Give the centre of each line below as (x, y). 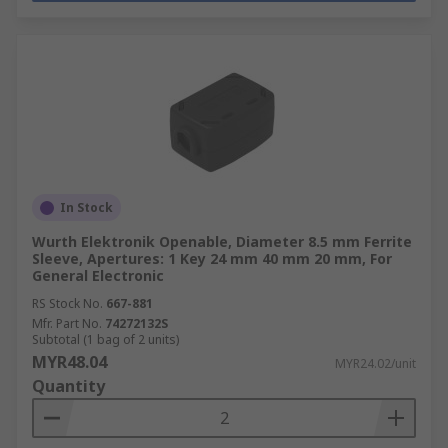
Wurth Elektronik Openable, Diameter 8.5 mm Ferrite (222, 241)
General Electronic (98, 275)
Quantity (68, 386)
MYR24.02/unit (375, 363)
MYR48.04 (69, 362)
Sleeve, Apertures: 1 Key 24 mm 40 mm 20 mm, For (212, 258)
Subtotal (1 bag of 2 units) (105, 339)
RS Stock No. (67, 303)
